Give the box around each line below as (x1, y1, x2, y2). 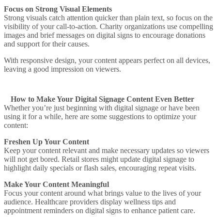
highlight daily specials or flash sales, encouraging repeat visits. (4, 163, 196, 172)
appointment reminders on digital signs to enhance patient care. (4, 206, 195, 215)
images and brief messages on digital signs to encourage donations (4, 31, 205, 39)
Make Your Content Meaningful (4, 180, 109, 188)
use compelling (165, 22, 213, 31)
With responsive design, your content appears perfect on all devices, (4, 56, 210, 64)
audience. (4, 197, 35, 206)
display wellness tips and (98, 197, 176, 206)
